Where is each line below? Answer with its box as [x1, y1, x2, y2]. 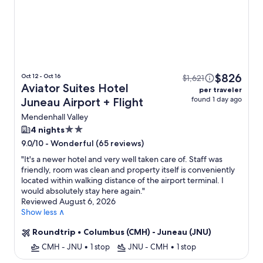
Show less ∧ [21, 207, 65, 218]
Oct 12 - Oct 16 [21, 72, 60, 80]
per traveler [198, 85, 242, 95]
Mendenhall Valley [21, 112, 88, 123]
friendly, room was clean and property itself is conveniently [21, 164, 235, 176]
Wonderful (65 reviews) [50, 138, 144, 149]
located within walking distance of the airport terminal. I [21, 175, 224, 186]
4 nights [31, 124, 65, 136]
